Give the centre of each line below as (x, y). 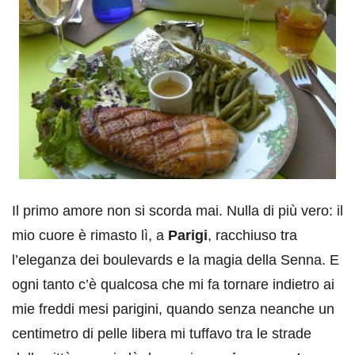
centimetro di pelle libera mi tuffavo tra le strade (162, 333)
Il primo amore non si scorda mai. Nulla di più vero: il (177, 210)
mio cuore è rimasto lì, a (88, 235)
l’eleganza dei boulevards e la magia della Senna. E (176, 260)
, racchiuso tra (252, 235)
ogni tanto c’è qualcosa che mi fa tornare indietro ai (173, 284)
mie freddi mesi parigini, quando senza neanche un (173, 309)
